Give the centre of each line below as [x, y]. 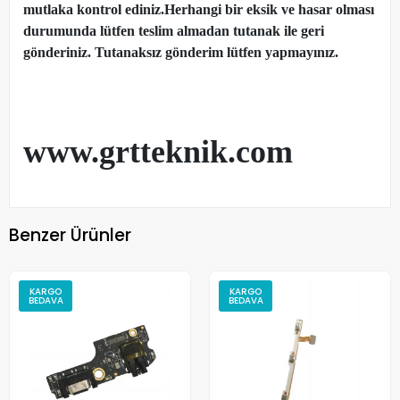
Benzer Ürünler [70, 235]
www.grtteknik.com [158, 152]
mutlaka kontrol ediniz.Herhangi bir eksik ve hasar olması [199, 10]
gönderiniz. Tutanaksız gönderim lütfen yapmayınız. [181, 53]
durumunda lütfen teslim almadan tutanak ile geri [174, 31]
